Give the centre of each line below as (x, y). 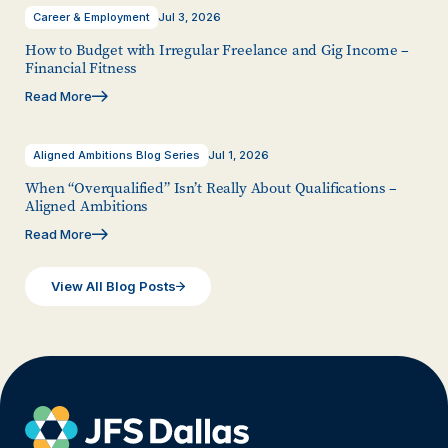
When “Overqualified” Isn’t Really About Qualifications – (211, 187)
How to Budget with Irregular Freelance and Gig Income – (217, 49)
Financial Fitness (81, 67)
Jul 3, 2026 (189, 16)
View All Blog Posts (113, 285)
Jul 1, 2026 (238, 154)
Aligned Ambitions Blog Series (116, 154)
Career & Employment (91, 16)
